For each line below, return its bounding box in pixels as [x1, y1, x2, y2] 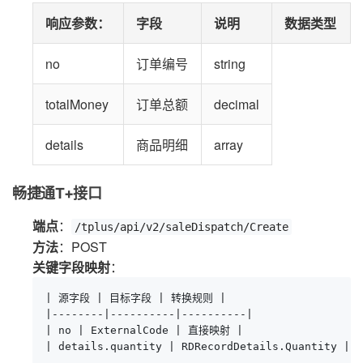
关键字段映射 [32, 257, 110, 276]
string [214, 53, 246, 73]
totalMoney [45, 94, 109, 113]
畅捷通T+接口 [12, 184, 102, 202]
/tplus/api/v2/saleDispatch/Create [75, 220, 288, 233]
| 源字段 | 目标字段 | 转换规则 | [45, 291, 226, 304]
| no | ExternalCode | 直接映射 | [45, 323, 243, 336]
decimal [214, 94, 259, 113]
